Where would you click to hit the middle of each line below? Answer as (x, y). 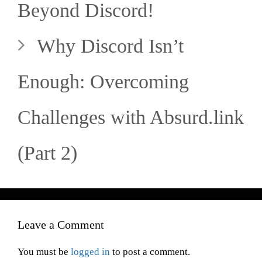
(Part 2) (47, 153)
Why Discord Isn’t (111, 46)
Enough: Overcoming (103, 81)
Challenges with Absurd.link (131, 117)
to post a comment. (150, 251)
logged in (90, 251)
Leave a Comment (61, 224)
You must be (44, 251)
